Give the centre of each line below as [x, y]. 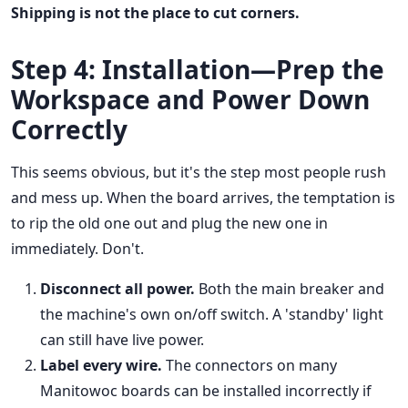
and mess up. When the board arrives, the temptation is [203, 198]
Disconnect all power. [117, 289]
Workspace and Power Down [190, 100]
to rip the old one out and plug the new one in [169, 224]
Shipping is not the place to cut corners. [155, 13]
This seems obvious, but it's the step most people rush [199, 173]
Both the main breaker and [290, 289]
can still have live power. [122, 340]
